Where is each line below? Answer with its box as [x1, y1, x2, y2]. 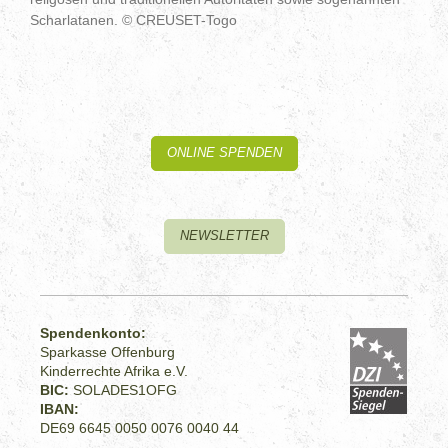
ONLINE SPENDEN [166, 146, 282, 161]
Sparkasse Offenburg [40, 343, 176, 360]
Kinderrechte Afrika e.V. [40, 362, 189, 379]
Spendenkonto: [40, 324, 147, 341]
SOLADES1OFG [73, 381, 178, 398]
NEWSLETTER [179, 228, 269, 243]
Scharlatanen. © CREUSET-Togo [30, 12, 238, 29]
